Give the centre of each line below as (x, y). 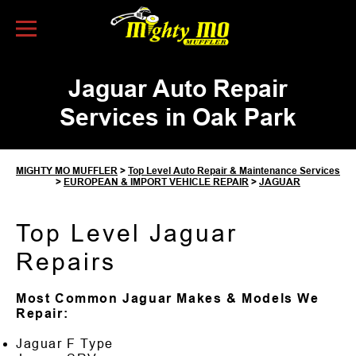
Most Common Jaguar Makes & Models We (168, 298)
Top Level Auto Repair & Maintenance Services (234, 170)
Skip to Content (126, 46)
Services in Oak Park (178, 117)
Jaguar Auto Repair (178, 88)
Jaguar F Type (65, 343)
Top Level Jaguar (127, 233)
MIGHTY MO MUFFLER (67, 170)
